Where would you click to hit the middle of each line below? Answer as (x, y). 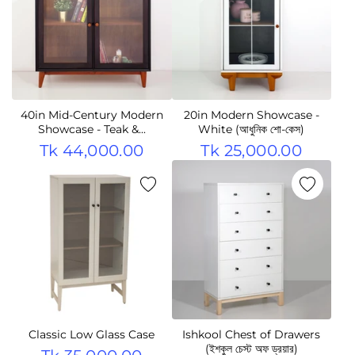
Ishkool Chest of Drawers (252, 334)
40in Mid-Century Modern (92, 115)
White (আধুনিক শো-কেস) (252, 129)
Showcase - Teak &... (92, 129)
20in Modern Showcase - (251, 115)
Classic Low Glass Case (92, 334)
